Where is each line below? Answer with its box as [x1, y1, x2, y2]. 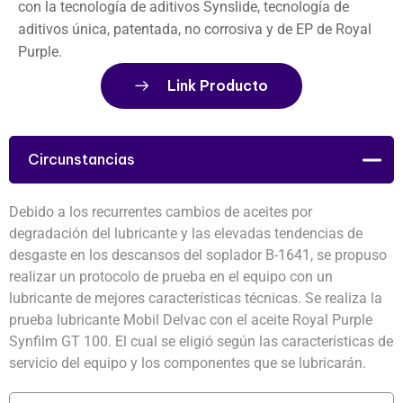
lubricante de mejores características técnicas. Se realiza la [9, 290, 382, 307]
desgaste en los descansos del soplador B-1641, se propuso [9, 246, 387, 264]
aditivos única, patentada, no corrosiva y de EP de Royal [18, 21, 372, 38]
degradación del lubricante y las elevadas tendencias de [9, 225, 363, 242]
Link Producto [167, 76, 268, 94]
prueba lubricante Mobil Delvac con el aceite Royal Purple [9, 311, 372, 328]
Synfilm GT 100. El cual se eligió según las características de [9, 333, 393, 350]
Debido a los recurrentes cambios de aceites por [9, 203, 312, 220]
